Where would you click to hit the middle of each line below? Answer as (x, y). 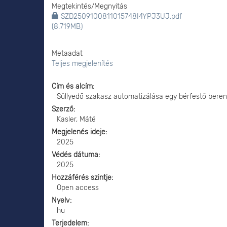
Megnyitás (111, 6)
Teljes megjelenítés (82, 64)
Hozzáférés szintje (82, 178)
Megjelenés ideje (79, 132)
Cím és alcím (72, 86)
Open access (78, 188)
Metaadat (67, 53)
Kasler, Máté (76, 119)
